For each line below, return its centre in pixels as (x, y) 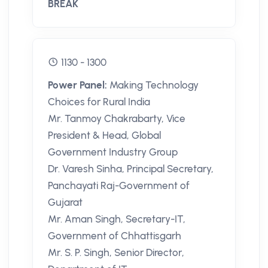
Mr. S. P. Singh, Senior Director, (116, 253)
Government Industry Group (113, 152)
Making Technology (154, 85)
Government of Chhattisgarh (115, 236)
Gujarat (65, 202)
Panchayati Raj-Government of (119, 186)
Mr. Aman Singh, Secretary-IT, (117, 219)
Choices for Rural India (99, 102)
